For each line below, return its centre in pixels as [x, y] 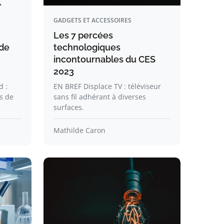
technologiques [87, 47]
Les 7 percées [83, 35]
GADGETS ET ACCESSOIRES [92, 20]
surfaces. [68, 107]
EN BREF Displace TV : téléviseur [107, 86]
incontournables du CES [104, 59]
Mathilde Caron [79, 130]
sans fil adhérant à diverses [99, 97]
